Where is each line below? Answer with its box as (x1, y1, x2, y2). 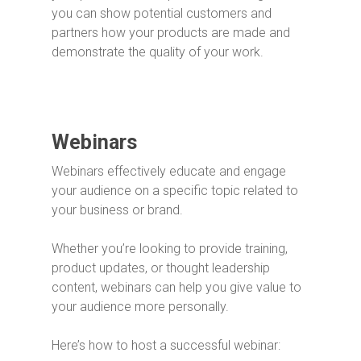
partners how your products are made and (52, 25, 290, 40)
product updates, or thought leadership (52, 260, 270, 276)
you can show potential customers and (52, 6, 272, 21)
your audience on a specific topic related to (52, 183, 298, 198)
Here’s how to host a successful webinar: (52, 338, 280, 353)
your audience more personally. (52, 299, 229, 314)
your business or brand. (52, 202, 186, 218)
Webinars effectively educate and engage (52, 164, 286, 179)
